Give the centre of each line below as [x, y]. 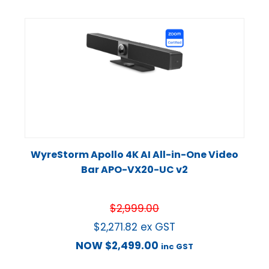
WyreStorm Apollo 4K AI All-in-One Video [134, 155]
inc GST [177, 247]
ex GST [158, 227]
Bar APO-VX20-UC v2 [134, 170]
